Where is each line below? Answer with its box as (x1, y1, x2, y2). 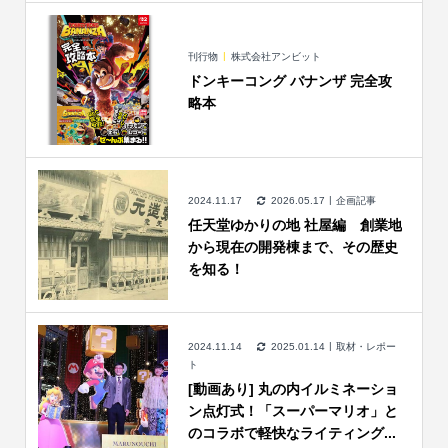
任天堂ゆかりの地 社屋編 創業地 (187, 216, 402, 233)
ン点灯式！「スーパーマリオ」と (187, 402, 398, 419)
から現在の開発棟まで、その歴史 (187, 238, 398, 255)
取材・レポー (335, 340, 396, 352)
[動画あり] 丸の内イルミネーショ (187, 380, 398, 397)
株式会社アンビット (230, 50, 321, 62)
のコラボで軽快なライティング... (187, 424, 396, 441)
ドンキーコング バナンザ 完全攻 (187, 72, 392, 89)
